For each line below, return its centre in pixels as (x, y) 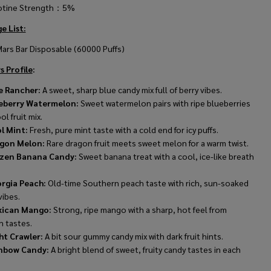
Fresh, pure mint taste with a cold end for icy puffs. (123, 130)
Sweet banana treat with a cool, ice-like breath (165, 156)
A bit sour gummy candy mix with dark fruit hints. (133, 236)
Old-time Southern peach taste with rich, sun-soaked (148, 183)
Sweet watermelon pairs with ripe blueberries (165, 103)
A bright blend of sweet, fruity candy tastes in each (145, 250)
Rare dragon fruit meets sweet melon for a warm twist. (146, 143)
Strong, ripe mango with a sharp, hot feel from (139, 210)
